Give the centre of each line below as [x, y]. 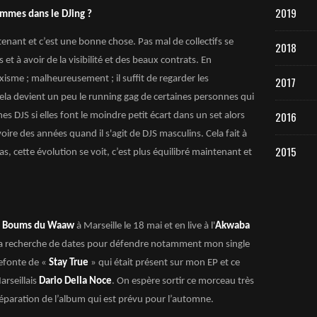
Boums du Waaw [38, 226]
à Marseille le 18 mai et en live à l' [145, 226]
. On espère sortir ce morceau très [183, 281]
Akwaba [232, 226]
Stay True [70, 263]
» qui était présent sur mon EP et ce [165, 263]
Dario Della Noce [74, 281]
